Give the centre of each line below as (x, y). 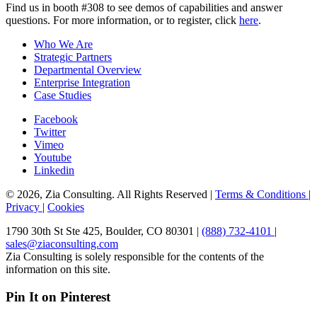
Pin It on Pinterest (58, 296)
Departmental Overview (88, 69)
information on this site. (58, 269)
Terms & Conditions (262, 194)
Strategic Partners (73, 57)
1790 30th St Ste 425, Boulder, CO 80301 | (104, 231)
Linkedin (54, 170)
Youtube (53, 157)
